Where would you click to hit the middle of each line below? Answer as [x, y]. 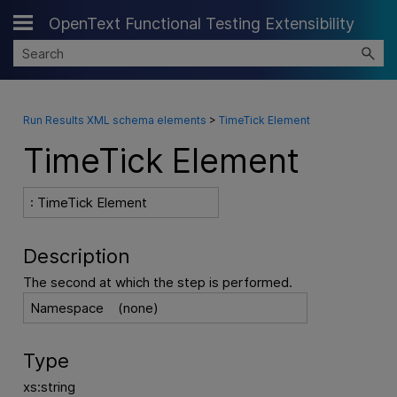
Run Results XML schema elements [114, 121]
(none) [139, 307]
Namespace [67, 307]
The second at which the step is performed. [157, 282]
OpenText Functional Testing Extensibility [202, 23]
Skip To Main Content [198, 26]
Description [76, 256]
